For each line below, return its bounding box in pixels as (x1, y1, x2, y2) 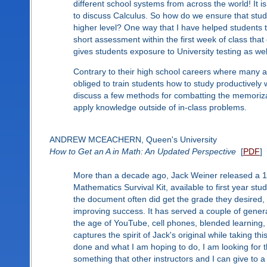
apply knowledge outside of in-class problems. (73, 102, 247, 112)
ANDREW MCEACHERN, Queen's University (49, 135, 217, 145)
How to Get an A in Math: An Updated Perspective (49, 147, 236, 157)
